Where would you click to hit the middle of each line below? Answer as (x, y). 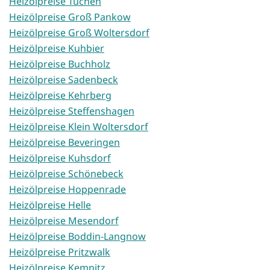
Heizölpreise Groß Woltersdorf (79, 33)
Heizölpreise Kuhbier (57, 49)
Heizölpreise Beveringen (64, 143)
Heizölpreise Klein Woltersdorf (79, 127)
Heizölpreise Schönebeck (66, 174)
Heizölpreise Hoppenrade (67, 190)
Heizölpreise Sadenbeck (64, 80)
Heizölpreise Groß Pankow (70, 17)
